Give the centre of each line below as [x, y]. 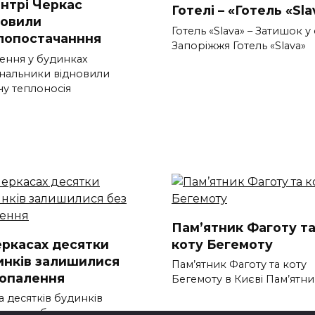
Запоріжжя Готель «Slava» [239, 45]
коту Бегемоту [222, 244]
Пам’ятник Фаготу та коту [239, 265]
